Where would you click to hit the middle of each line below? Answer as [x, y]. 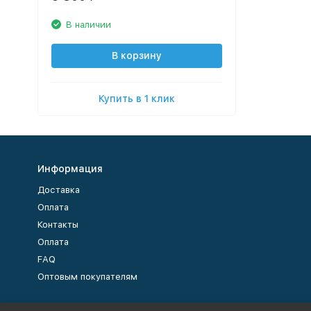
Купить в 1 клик [136, 98]
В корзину [136, 55]
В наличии [88, 24]
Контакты [58, 225]
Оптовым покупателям [87, 277]
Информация [70, 169]
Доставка [58, 190]
